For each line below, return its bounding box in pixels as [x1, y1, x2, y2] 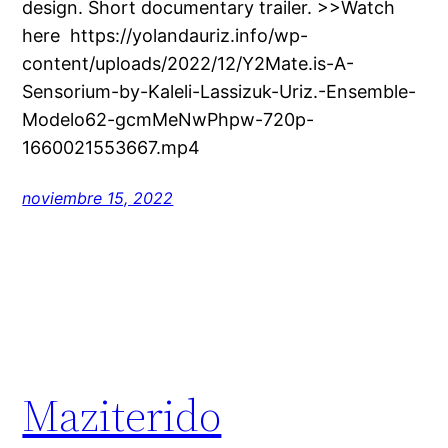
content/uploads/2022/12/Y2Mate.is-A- [22, 53, 355, 75]
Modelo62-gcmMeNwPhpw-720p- [22, 109, 315, 131]
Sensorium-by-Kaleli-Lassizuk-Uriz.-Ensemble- [22, 81, 417, 103]
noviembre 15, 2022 [22, 188, 174, 209]
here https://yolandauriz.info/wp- [22, 25, 309, 47]
